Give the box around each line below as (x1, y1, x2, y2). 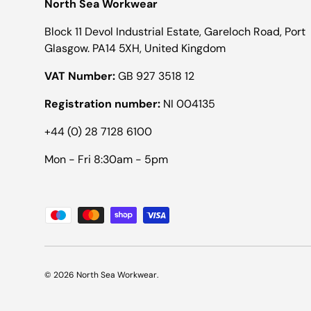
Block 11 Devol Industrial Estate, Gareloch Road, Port (44, 24, 305, 39)
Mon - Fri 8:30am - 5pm (44, 151, 168, 167)
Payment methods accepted (44, 206, 189, 221)
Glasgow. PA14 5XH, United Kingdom (44, 40, 226, 56)
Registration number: (44, 96, 160, 111)
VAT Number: (44, 68, 115, 83)
